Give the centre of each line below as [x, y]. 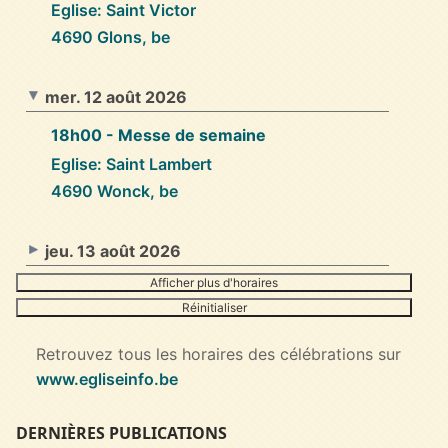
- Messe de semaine [184, 134]
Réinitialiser [214, 307]
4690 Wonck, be [114, 190]
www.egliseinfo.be [107, 378]
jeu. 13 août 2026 [113, 250]
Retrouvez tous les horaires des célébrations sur [218, 353]
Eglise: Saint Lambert [131, 163]
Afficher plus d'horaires [214, 282]
